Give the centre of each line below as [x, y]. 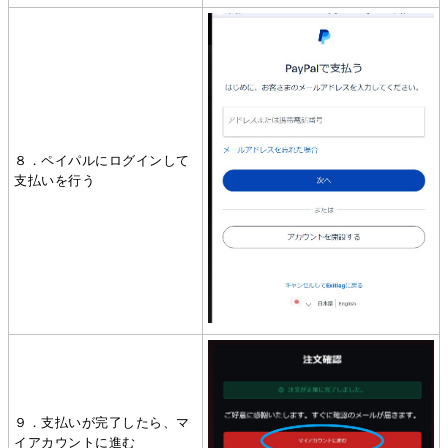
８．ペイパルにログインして [102, 161]
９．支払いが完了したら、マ [102, 423]
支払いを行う [55, 181]
